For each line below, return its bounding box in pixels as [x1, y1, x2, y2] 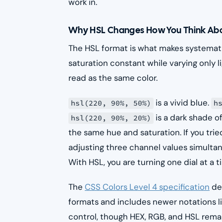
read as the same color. [68, 72, 158, 84]
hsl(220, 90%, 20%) [71, 113, 152, 123]
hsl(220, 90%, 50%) [71, 99, 152, 108]
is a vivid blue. [154, 97, 212, 109]
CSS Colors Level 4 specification [85, 181, 210, 193]
